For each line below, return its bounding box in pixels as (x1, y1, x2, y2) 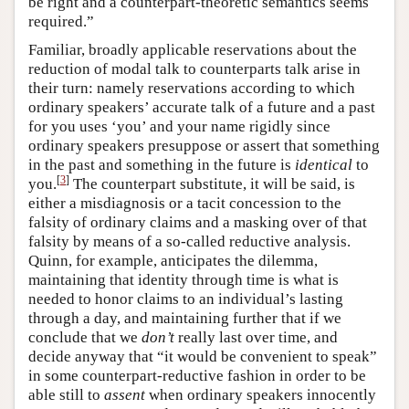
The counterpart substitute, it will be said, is (69, 175, 355, 194)
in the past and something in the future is (28, 156, 295, 174)
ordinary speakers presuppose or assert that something (28, 137, 380, 155)
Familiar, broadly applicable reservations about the (28, 41, 357, 59)
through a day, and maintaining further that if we (28, 309, 341, 328)
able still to (28, 386, 104, 404)
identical (295, 156, 352, 174)
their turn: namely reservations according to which (28, 79, 355, 98)
